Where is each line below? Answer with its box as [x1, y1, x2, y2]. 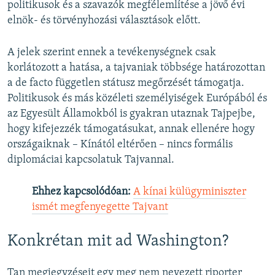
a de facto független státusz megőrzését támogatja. [7, 77, 244, 90]
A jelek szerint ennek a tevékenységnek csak [7, 47, 216, 59]
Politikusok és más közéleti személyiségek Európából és [7, 93, 267, 105]
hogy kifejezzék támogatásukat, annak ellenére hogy [7, 123, 255, 136]
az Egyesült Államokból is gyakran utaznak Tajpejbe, [7, 108, 255, 120]
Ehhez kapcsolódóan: [32, 186, 131, 198]
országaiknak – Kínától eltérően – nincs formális [7, 139, 233, 151]
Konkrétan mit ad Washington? [7, 233, 228, 250]
